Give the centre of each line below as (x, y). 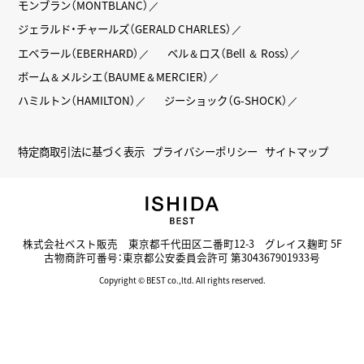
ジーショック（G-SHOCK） (226, 100)
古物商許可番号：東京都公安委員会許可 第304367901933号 (182, 257)
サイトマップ (297, 151)
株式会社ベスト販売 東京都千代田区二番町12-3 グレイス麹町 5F (182, 243)
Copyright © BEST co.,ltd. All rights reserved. (182, 281)
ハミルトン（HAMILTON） (77, 100)
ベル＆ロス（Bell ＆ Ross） (229, 52)
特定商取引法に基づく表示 (82, 151)
